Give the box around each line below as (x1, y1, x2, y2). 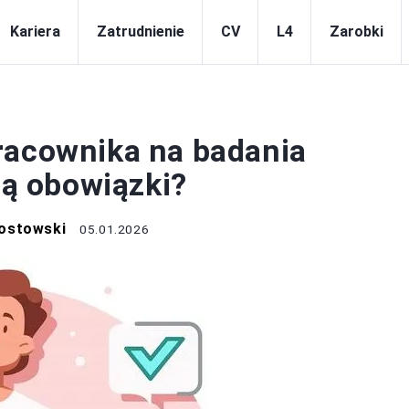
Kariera (10, 23, 60, 40)
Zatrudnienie (97, 23, 184, 40)
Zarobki (330, 23, 383, 40)
